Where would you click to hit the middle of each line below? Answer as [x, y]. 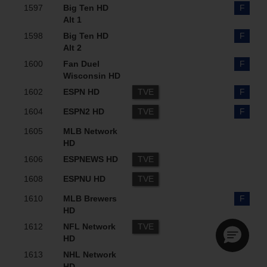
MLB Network [90, 131]
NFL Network [89, 226]
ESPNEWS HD [91, 159]
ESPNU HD [84, 179]
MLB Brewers [90, 198]
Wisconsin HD [92, 76]
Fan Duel [81, 64]
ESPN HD [81, 92]
